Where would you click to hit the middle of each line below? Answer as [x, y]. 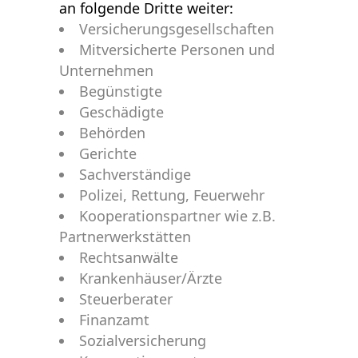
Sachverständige [135, 174]
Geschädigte [121, 112]
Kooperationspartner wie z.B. [177, 216]
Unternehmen [106, 70]
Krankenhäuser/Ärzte [151, 278]
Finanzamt [114, 320]
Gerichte [108, 153]
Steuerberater [126, 299]
